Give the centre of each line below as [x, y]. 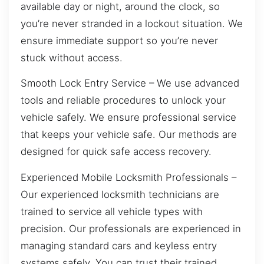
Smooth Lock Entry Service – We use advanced [130, 83]
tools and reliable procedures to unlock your [123, 100]
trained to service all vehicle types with [112, 211]
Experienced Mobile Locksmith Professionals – [128, 177]
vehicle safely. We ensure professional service [128, 118]
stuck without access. [72, 57]
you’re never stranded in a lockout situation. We [132, 23]
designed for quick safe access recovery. [116, 152]
